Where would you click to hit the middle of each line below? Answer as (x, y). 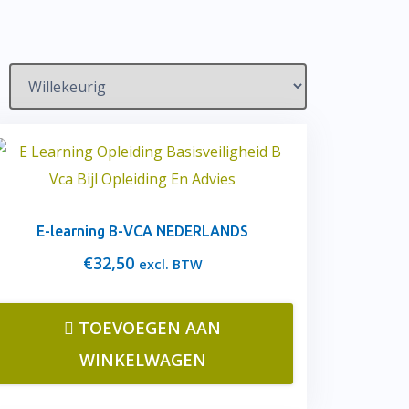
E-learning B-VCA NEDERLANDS (142, 231)
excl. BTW (170, 264)
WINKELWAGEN (142, 360)
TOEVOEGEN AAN (150, 328)
